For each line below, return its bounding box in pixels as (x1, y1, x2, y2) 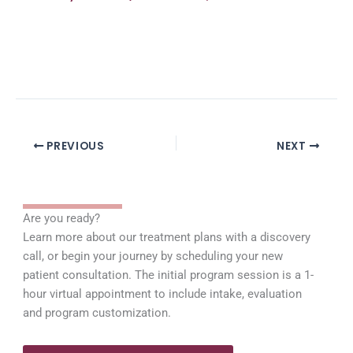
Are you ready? (23, 211, 101, 226)
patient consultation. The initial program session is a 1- (23, 268, 314, 283)
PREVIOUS (43, 138, 105, 154)
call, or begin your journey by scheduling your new (23, 249, 284, 264)
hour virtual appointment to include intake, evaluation (23, 287, 303, 302)
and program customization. (23, 306, 172, 321)
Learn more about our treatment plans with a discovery (23, 230, 311, 245)
